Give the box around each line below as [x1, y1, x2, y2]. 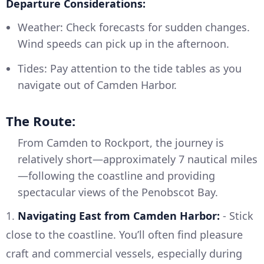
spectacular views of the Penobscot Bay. [18, 184, 218, 199]
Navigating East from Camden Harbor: [18, 208, 220, 223]
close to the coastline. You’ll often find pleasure [6, 227, 243, 242]
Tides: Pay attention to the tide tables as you [18, 61, 242, 75]
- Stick [220, 208, 253, 223]
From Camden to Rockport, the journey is [18, 135, 224, 150]
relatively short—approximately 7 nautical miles [18, 151, 258, 166]
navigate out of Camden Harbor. [18, 77, 177, 92]
